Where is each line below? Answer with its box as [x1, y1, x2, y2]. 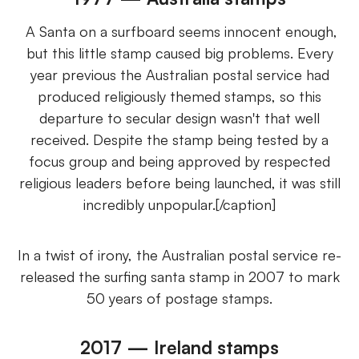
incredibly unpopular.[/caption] [83, 195, 276, 213]
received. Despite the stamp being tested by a [30, 130, 329, 148]
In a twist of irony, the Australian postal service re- [18, 245, 341, 264]
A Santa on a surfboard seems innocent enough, [22, 22, 337, 40]
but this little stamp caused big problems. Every [26, 43, 333, 62]
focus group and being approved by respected [29, 151, 330, 170]
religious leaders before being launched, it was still [18, 173, 341, 192]
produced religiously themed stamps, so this [38, 87, 321, 105]
